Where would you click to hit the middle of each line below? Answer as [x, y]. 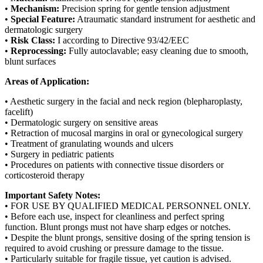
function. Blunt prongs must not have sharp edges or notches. [118, 227]
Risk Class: [33, 40]
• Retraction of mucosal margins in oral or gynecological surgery [124, 133]
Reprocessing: [38, 50]
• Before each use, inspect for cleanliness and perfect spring [114, 216]
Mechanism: [35, 8]
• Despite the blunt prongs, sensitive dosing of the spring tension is [127, 237]
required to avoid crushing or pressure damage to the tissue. [114, 248]
